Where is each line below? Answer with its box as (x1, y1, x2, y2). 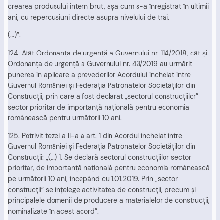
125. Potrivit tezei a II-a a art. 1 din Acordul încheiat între (8, 131, 182, 140)
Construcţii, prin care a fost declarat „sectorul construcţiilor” (8, 91, 198, 101)
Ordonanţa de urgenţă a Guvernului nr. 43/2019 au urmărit (8, 59, 192, 68)
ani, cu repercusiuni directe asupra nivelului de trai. (8, 13, 169, 22)
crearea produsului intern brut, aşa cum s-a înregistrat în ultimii (8, 2, 209, 11)
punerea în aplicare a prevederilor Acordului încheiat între (8, 70, 191, 79)
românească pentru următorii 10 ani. (8, 113, 122, 122)
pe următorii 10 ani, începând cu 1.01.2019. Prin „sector (8, 174, 178, 183)
